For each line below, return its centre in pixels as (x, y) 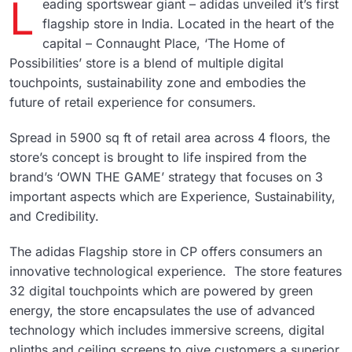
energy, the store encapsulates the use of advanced (162, 310)
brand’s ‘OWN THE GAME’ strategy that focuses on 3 (166, 176)
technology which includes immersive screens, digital (167, 330)
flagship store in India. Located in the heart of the (188, 23)
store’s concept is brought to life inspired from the (158, 157)
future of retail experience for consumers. (133, 102)
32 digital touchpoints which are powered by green (161, 290)
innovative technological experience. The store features (176, 271)
